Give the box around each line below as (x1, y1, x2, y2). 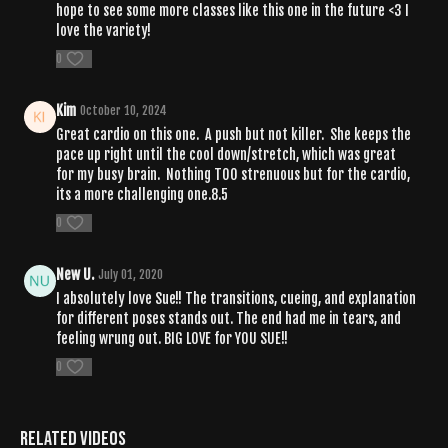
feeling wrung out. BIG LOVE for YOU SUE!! (56, 330, 288, 348)
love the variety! (56, 22, 151, 40)
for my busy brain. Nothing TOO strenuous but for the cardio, (56, 166, 410, 184)
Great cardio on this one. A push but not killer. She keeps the (56, 126, 411, 144)
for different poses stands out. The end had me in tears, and (56, 310, 401, 328)
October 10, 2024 (80, 103, 167, 119)
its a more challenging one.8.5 (56, 186, 228, 204)
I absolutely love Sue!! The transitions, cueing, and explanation (56, 290, 416, 308)
